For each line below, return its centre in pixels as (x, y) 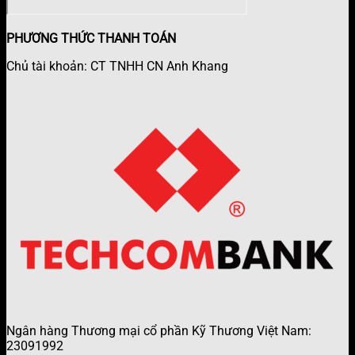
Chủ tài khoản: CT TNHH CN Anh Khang (117, 67)
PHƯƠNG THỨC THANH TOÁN (91, 39)
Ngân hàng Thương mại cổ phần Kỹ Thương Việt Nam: (159, 331)
